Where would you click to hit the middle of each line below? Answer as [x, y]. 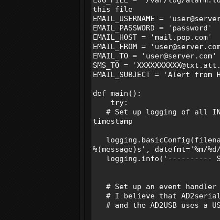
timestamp [113, 121]
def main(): [117, 93]
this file [113, 9]
